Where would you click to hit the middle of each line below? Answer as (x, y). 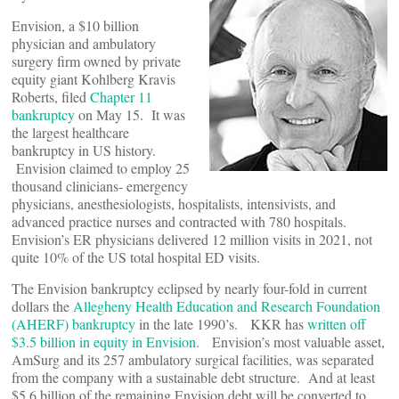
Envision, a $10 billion (75, 25)
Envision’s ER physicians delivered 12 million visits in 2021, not (192, 239)
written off (337, 324)
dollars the (42, 306)
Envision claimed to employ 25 (101, 168)
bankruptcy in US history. (86, 150)
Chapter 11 (121, 97)
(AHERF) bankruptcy (73, 324)
